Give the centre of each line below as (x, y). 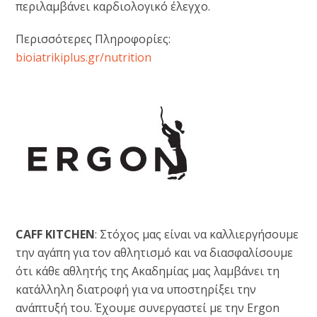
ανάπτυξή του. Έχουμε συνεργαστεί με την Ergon (148, 307)
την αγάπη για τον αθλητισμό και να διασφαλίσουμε (155, 252)
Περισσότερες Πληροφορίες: (93, 39)
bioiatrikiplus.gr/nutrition (84, 57)
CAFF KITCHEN (56, 234)
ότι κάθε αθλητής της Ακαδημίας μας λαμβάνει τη (148, 271)
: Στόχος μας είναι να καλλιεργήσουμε (197, 234)
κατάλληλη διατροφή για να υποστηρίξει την (136, 289)
